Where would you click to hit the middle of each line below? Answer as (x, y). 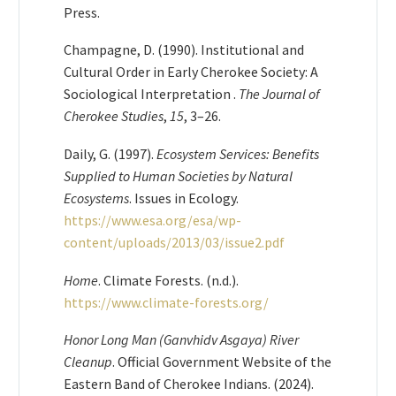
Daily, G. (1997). (110, 153)
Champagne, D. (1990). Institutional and (184, 50)
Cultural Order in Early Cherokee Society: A (191, 72)
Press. (83, 12)
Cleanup (88, 362)
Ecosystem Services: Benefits (238, 153)
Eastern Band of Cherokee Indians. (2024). (189, 384)
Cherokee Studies (114, 116)
